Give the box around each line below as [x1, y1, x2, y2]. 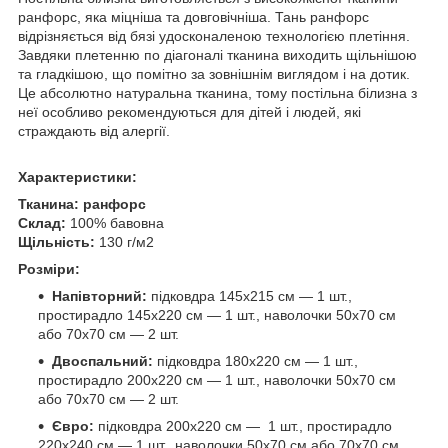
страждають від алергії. [18, 122, 170, 139]
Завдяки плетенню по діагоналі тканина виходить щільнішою [18, 46, 417, 63]
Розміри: [18, 260, 84, 277]
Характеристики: [18, 168, 137, 185]
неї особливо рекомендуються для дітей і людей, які [18, 103, 361, 120]
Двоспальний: [52, 352, 153, 369]
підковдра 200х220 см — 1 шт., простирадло [94, 417, 392, 434]
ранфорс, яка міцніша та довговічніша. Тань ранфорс [18, 8, 369, 25]
